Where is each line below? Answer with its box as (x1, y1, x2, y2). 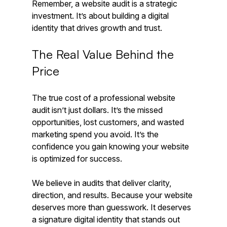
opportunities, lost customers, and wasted (31, 117, 186, 128)
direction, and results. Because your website (31, 190, 195, 201)
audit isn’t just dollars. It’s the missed (31, 105, 165, 116)
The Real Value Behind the (31, 47, 177, 62)
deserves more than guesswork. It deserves (31, 202, 193, 213)
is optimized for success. (31, 154, 122, 164)
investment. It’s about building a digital (31, 11, 171, 21)
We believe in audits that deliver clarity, (31, 178, 173, 188)
